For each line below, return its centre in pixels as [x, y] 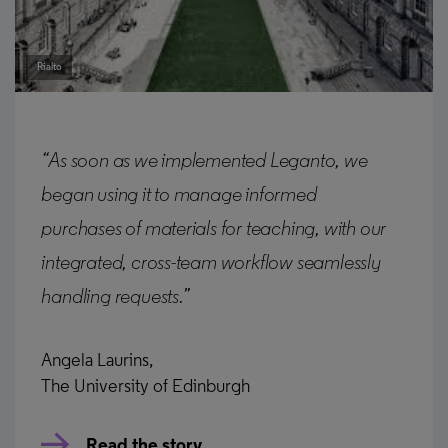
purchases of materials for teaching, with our [214, 229]
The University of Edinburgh [146, 387]
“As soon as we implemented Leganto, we [204, 161]
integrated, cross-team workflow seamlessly [211, 263]
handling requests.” [115, 297]
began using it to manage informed [179, 195]
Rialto [49, 67]
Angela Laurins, [98, 361]
